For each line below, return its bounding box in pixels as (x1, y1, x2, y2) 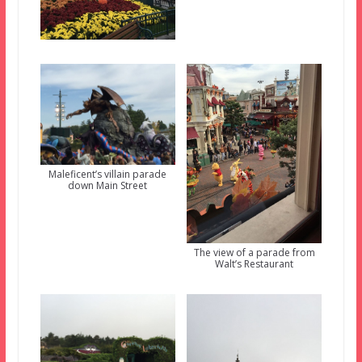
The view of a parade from (193, 246, 315, 260)
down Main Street (68, 179, 148, 193)
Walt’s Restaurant (215, 257, 294, 271)
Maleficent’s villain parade (48, 167, 167, 182)
